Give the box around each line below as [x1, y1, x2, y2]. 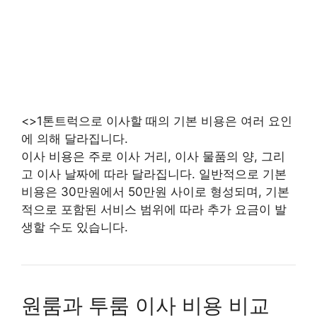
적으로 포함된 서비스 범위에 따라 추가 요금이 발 [21, 202, 287, 217]
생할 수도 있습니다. [21, 219, 128, 234]
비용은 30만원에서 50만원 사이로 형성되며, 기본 [21, 184, 289, 199]
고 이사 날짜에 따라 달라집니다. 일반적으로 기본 [21, 166, 287, 181]
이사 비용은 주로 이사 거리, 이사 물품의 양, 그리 [21, 149, 285, 163]
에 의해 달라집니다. [21, 131, 128, 146]
